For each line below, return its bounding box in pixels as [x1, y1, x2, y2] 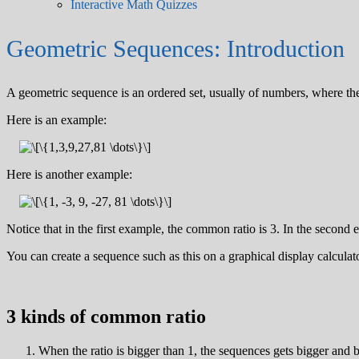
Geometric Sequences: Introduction [6, 34, 345, 62]
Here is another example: [6, 167, 132, 181]
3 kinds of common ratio [6, 306, 206, 328]
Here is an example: [6, 112, 107, 127]
